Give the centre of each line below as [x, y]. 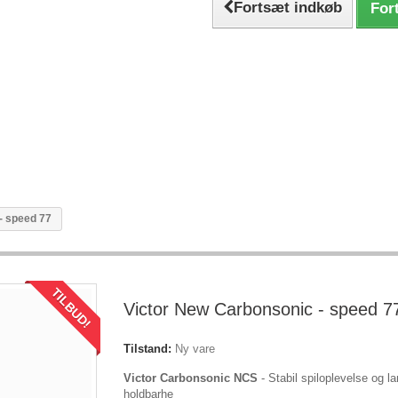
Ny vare [195, 349]
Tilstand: [147, 349]
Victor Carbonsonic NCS [191, 378]
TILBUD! [72, 308]
